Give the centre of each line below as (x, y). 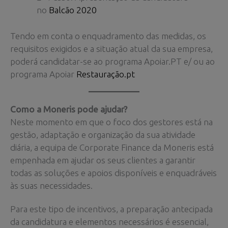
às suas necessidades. (51, 186)
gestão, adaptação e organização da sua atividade (103, 135)
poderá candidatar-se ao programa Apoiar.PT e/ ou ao (112, 62)
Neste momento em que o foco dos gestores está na (111, 122)
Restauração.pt (106, 74)
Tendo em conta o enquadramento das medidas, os (108, 36)
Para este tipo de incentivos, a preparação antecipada (111, 209)
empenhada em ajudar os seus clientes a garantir (103, 160)
